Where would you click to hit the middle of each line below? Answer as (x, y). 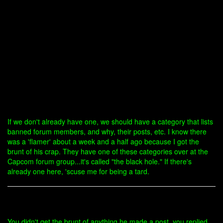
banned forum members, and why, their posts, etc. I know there (107, 131)
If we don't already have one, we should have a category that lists (110, 121)
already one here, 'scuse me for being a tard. (78, 171)
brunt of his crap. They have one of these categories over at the (108, 151)
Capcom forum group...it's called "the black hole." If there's (100, 161)
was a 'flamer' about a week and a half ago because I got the (103, 141)
